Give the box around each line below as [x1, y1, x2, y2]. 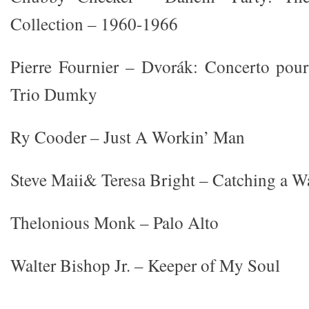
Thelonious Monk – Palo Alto [10, 210, 219, 235]
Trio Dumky [10, 82, 97, 106]
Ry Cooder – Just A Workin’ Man [10, 125, 245, 149]
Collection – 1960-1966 [10, 12, 178, 36]
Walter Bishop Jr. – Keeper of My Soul [10, 253, 280, 277]
